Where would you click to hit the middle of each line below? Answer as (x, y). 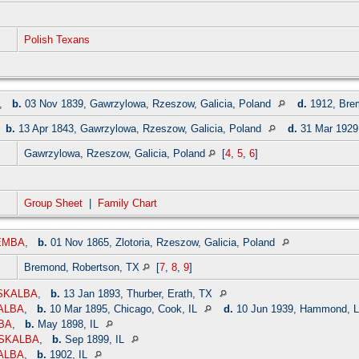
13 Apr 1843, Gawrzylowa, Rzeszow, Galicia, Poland (140, 129)
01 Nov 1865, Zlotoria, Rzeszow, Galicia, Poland (163, 243)
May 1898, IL (68, 325)
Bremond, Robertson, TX (83, 268)
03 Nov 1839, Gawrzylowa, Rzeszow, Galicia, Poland (148, 104)
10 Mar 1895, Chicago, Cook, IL (123, 309)
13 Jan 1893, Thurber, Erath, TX (138, 294)
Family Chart (127, 204)
